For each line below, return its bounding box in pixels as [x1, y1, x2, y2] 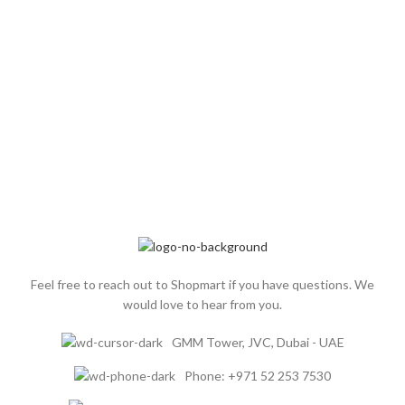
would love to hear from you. [123, 296, 282, 312]
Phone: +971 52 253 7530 [184, 367, 331, 383]
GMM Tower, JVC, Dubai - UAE [171, 334, 344, 350]
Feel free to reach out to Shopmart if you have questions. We [31, 276, 374, 292]
